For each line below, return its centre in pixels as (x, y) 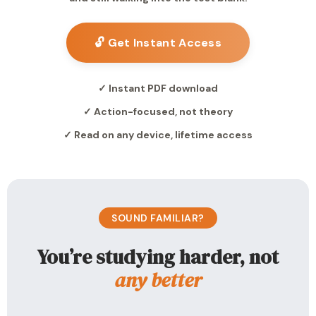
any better (158, 280)
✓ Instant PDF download (158, 88)
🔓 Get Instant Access (158, 43)
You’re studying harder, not (158, 257)
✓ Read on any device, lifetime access (158, 135)
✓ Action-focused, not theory (158, 111)
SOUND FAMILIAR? (158, 218)
